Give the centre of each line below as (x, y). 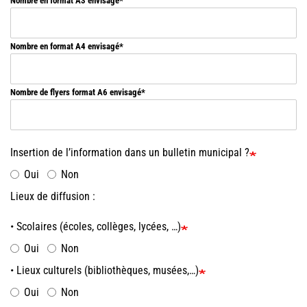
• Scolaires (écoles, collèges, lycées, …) (96, 227)
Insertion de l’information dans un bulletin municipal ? (130, 153)
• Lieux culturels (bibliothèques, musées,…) (105, 271)
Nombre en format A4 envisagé (65, 47)
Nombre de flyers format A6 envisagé (76, 93)
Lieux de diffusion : (53, 197)
